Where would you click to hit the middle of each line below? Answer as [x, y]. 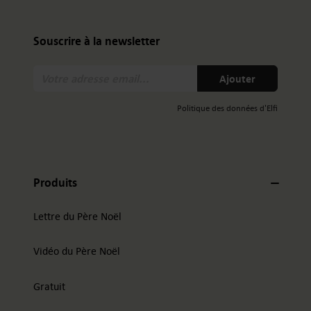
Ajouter [238, 78]
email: [169, 101]
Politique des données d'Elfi [228, 108]
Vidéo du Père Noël [76, 251]
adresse [172, 87]
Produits [55, 182]
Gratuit [49, 286]
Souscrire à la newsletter [96, 41]
